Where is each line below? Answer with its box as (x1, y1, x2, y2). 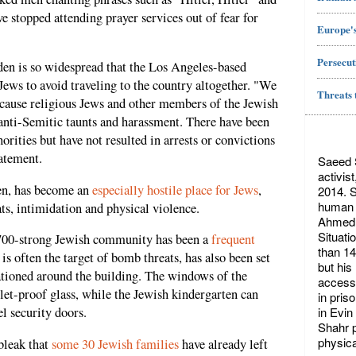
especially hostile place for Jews (92, 180, 258, 199)
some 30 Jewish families (52, 335, 179, 353)
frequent (211, 230, 255, 249)
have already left (179, 335, 268, 353)
